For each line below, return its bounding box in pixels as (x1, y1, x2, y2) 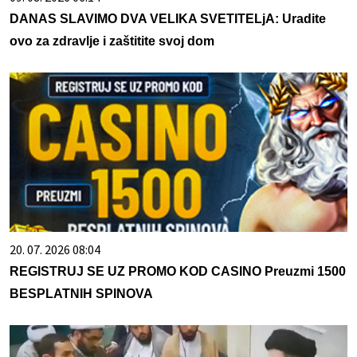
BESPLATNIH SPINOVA (10, 287, 153, 301)
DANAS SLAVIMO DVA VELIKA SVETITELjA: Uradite (10, 12, 326, 26)
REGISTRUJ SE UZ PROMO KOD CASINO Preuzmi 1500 (10, 265, 346, 279)
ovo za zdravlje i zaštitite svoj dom (10, 34, 214, 49)
